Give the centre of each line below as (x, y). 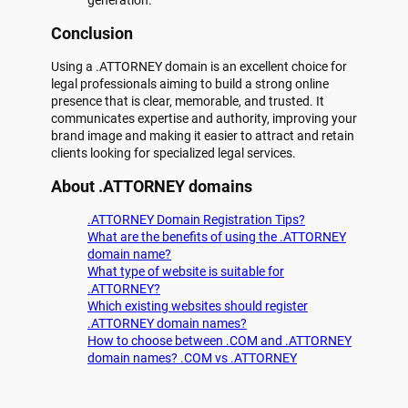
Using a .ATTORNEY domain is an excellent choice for (199, 66)
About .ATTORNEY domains (152, 186)
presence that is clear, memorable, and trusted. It (188, 101)
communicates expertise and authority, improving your (204, 118)
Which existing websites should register (198, 306)
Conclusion (92, 33)
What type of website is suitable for (186, 271)
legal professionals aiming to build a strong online (190, 83)
